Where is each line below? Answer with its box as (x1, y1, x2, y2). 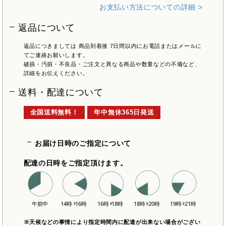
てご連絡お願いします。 (23, 51, 89, 58)
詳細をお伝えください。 (23, 70, 89, 76)
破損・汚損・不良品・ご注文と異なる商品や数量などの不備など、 (23, 61, 201, 67)
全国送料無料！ (30, 108, 79, 117)
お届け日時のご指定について (34, 139, 132, 147)
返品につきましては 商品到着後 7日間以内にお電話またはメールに (23, 42, 202, 49)
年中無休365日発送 (94, 108, 154, 117)
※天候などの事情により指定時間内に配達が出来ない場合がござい (23, 218, 201, 225)
